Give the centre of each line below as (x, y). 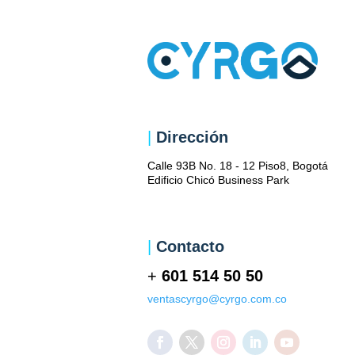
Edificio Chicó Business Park (218, 179)
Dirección (192, 137)
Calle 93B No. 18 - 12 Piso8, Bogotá (238, 165)
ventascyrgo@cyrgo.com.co (217, 298)
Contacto (190, 246)
